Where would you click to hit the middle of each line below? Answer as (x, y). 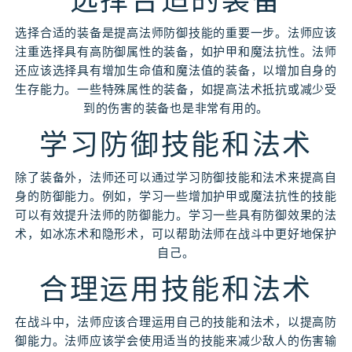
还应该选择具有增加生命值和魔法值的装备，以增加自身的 (176, 70)
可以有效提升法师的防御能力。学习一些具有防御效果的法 (176, 215)
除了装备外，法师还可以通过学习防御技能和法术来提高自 (176, 177)
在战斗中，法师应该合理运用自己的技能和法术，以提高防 (176, 322)
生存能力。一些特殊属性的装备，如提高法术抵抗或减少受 (176, 89)
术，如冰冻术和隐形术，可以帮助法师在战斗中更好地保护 (176, 234)
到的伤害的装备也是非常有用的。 (176, 108)
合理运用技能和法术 (176, 290)
